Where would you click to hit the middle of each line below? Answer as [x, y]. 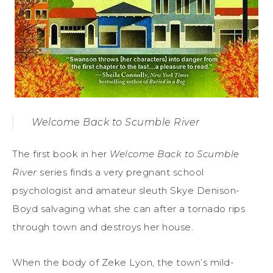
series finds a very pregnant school [120, 172]
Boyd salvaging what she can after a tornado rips [129, 208]
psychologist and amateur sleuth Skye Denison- [126, 190]
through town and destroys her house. [103, 227]
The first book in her [61, 154]
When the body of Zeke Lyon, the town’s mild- [123, 262]
